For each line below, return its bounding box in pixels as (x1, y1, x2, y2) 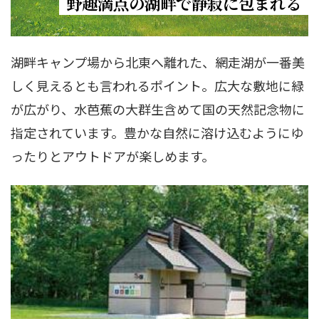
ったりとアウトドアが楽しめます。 (11, 146, 214, 165)
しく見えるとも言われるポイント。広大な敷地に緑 (11, 75, 304, 95)
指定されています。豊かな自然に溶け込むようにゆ (11, 122, 303, 142)
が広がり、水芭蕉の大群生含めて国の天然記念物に (11, 99, 305, 118)
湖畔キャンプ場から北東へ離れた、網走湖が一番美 (11, 52, 305, 71)
